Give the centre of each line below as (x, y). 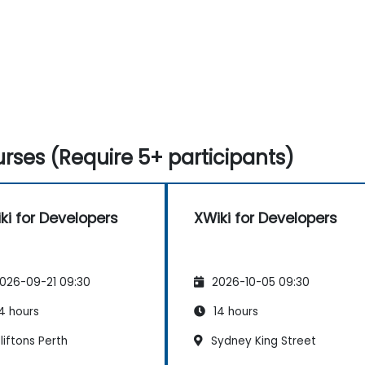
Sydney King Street (262, 341)
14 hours (234, 311)
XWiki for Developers (266, 218)
